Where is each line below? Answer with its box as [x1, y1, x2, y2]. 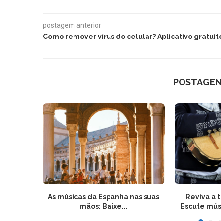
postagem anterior [43, 21, 101, 29]
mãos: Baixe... [79, 202, 128, 210]
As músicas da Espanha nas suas [48, 193, 160, 201]
